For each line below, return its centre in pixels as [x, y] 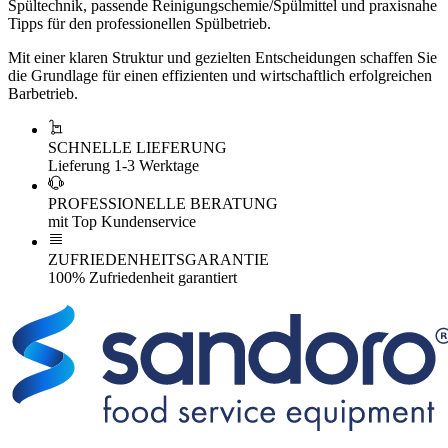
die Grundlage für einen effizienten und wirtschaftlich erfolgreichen [220, 75]
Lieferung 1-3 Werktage [123, 165]
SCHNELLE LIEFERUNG [137, 147]
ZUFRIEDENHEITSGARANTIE [158, 259]
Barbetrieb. [43, 93]
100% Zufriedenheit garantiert [142, 277]
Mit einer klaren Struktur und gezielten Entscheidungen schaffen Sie [222, 57]
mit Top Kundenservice [122, 221]
